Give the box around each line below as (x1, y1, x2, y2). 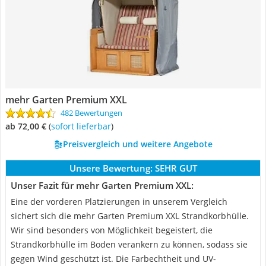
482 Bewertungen (61, 107, 122, 118)
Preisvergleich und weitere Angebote (62, 138, 213, 150)
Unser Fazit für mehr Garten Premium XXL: (11, 179, 194, 191)
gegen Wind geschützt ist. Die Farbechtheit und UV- (11, 253, 216, 264)
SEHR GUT (154, 162, 197, 174)
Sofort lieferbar (55, 121, 111, 132)
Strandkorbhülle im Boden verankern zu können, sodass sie (11, 239, 248, 250)
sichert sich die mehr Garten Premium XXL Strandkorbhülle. (11, 210, 249, 221)
